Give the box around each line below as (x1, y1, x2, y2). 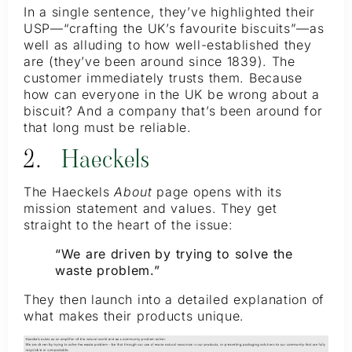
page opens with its (152, 183, 282, 200)
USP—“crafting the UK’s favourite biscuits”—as (24, 20, 324, 37)
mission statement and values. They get (24, 200, 277, 216)
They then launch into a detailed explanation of (24, 291, 324, 307)
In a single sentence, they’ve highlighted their (24, 4, 315, 20)
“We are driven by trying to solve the (55, 245, 293, 262)
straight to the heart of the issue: (24, 216, 233, 233)
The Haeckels (24, 183, 115, 200)
